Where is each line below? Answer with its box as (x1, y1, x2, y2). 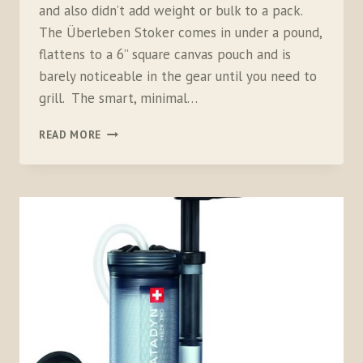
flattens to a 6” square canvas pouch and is (39, 45, 291, 64)
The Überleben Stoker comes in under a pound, (39, 23, 322, 42)
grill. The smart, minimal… (39, 89, 198, 108)
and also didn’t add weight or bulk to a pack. (39, 2, 302, 20)
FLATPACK (100, 157, 156, 173)
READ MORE (39, 127, 102, 143)
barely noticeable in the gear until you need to (39, 67, 317, 86)
